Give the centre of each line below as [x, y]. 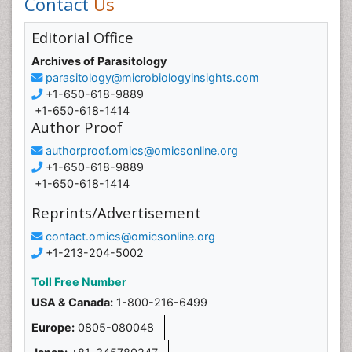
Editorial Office [82, 37]
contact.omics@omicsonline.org [130, 236]
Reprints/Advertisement [116, 213]
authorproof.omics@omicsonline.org [142, 150]
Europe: [53, 327]
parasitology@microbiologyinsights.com [152, 77]
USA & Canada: [72, 302]
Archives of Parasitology [99, 61]
